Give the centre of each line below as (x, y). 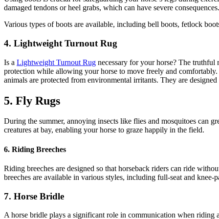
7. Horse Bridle (34, 196)
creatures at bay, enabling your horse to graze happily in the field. (104, 130)
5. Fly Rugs (32, 100)
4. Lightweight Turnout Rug (61, 43)
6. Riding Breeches (35, 149)
